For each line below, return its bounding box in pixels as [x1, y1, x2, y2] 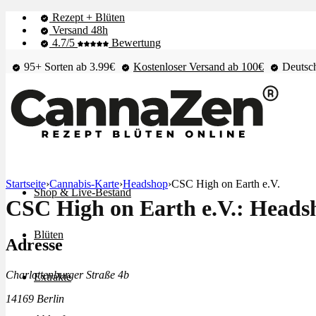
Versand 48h [49, 24, 108, 36]
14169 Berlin [6, 292, 64, 305]
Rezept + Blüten [49, 11, 125, 23]
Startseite [6, 178, 46, 190]
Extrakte [34, 271, 71, 284]
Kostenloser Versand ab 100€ [133, 61, 264, 73]
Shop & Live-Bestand [34, 186, 131, 199]
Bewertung [109, 37, 161, 49]
